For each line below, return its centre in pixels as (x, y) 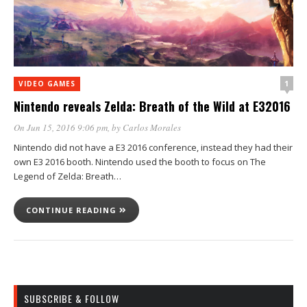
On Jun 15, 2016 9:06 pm (61, 127)
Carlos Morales (152, 127)
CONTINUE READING (73, 210)
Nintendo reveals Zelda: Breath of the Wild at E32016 (152, 106)
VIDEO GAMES (47, 84)
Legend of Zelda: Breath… (67, 176)
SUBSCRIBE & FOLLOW (72, 298)
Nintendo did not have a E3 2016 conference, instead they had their (153, 147)
